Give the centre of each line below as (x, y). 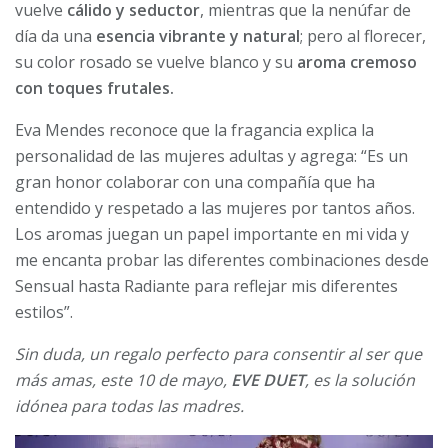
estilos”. (44, 311)
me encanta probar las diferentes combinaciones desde (222, 259)
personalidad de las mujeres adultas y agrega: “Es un (211, 155)
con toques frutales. (94, 87)
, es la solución (360, 379)
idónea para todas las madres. (129, 405)
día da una (55, 35)
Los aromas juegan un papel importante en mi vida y (212, 233)
